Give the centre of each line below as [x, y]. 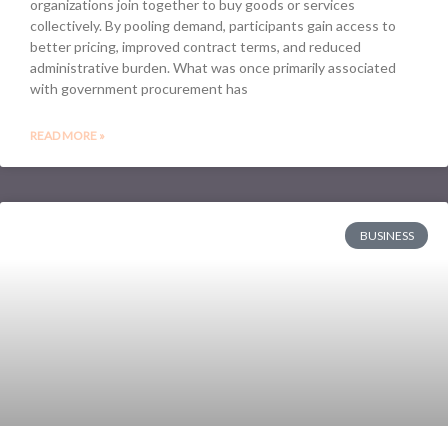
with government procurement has [139, 89]
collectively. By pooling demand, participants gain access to [213, 26]
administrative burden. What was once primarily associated [213, 68]
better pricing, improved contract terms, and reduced [195, 47]
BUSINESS [386, 235]
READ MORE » [67, 136]
